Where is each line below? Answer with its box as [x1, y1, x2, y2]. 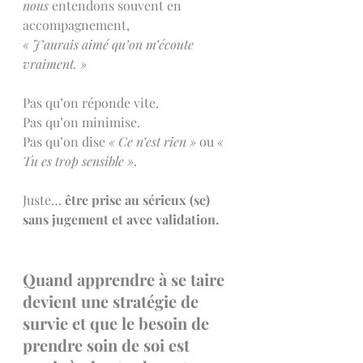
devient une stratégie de [23, 290, 203, 312]
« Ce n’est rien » [109, 133, 196, 150]
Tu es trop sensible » [23, 152, 134, 169]
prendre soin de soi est [23, 334, 194, 356]
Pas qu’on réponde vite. [23, 94, 159, 111]
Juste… [23, 191, 65, 208]
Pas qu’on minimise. [23, 113, 140, 130]
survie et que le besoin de [23, 312, 213, 334]
